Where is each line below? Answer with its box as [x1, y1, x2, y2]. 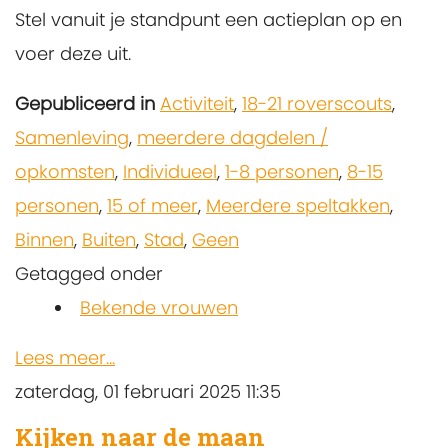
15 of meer [107, 193, 198, 219]
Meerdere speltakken [206, 193, 390, 219]
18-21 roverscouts [242, 91, 392, 117]
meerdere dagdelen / [137, 125, 328, 151]
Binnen [15, 227, 74, 253]
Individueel [123, 159, 217, 185]
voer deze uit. [15, 41, 131, 67]
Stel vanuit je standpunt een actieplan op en [15, 7, 402, 33]
